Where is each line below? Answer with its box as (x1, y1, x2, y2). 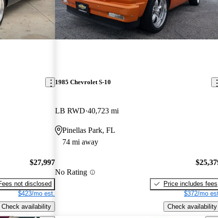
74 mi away (62, 138, 99, 146)
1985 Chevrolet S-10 (55, 78, 111, 86)
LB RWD (55, 107, 86, 115)
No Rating (55, 168, 88, 177)
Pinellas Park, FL (62, 126, 116, 135)
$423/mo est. (18, 189, 55, 197)
